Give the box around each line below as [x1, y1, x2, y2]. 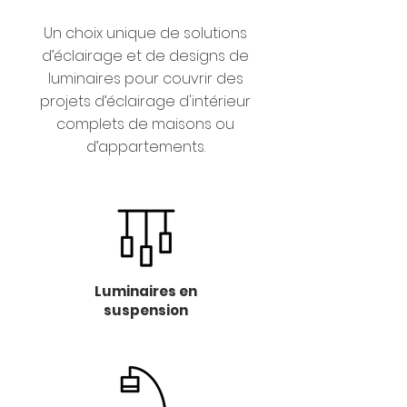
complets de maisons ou [56, 114, 234, 134]
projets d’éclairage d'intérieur [40, 91, 251, 112]
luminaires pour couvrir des [47, 68, 243, 89]
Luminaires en [94, 282, 197, 301]
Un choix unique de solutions [44, 23, 247, 44]
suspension [103, 301, 188, 320]
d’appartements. [85, 136, 205, 157]
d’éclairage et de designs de [42, 45, 249, 66]
